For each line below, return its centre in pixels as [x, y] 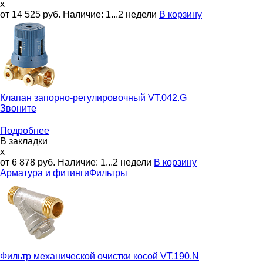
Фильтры [108, 173]
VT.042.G [167, 97]
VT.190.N [180, 256]
